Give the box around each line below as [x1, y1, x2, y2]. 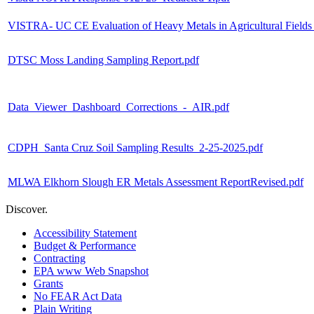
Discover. [6, 203, 48, 215]
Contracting [34, 252, 86, 264]
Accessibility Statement [34, 226, 137, 239]
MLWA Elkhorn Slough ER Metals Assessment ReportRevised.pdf [8, 175, 303, 188]
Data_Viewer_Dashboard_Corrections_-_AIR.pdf [8, 100, 229, 113]
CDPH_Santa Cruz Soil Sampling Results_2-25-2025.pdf [8, 141, 263, 153]
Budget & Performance [34, 239, 136, 252]
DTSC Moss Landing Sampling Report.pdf [8, 53, 199, 66]
